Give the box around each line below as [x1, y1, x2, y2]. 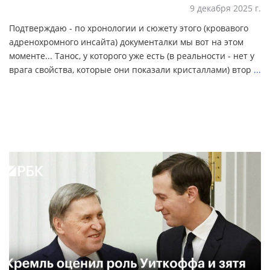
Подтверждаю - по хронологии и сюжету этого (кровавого [9, 22, 248, 34]
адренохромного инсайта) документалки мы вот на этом [9, 36, 243, 48]
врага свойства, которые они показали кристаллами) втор [9, 64, 254, 76]
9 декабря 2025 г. [190, 2, 261, 14]
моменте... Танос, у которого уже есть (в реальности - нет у [9, 50, 254, 62]
